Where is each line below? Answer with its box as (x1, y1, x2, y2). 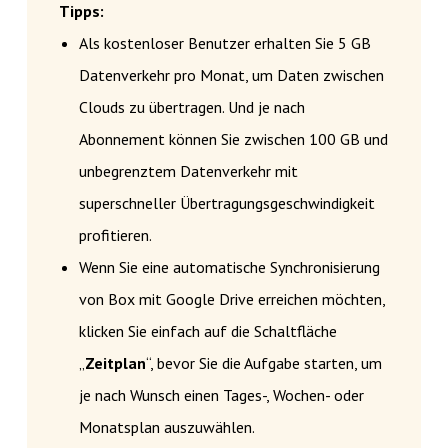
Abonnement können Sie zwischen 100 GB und (78, 128, 388, 149)
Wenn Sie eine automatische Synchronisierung (78, 256, 380, 277)
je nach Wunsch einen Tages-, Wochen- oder (78, 384, 364, 405)
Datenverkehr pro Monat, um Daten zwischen (78, 64, 384, 85)
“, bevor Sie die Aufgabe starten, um (145, 352, 382, 373)
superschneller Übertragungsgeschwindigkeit (78, 192, 375, 213)
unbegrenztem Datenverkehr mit (78, 160, 298, 181)
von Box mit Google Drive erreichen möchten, (78, 288, 385, 309)
